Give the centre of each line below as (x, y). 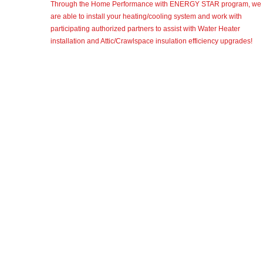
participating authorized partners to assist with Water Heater (145, 29)
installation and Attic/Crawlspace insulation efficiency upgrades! (151, 41)
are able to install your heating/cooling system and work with (146, 16)
